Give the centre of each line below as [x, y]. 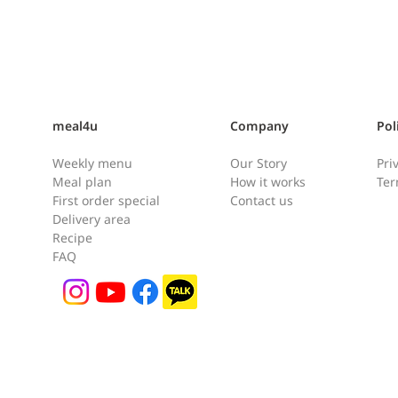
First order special [106, 201]
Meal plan [82, 182]
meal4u [75, 126]
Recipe [72, 238]
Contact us [262, 201]
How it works [268, 182]
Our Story [259, 163]
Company [259, 126]
